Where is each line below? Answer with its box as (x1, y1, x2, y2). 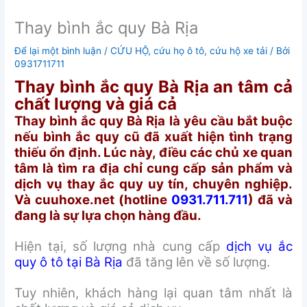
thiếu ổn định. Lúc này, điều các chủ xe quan (14, 145, 293, 161)
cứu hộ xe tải (210, 45, 268, 56)
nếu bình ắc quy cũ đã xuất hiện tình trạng (14, 129, 293, 145)
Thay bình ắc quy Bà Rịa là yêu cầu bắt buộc (14, 113, 293, 130)
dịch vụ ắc (225, 238, 293, 255)
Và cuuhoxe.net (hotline (14, 192, 171, 208)
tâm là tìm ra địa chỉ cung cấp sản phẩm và (14, 160, 293, 177)
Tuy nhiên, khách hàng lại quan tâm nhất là (14, 285, 293, 302)
